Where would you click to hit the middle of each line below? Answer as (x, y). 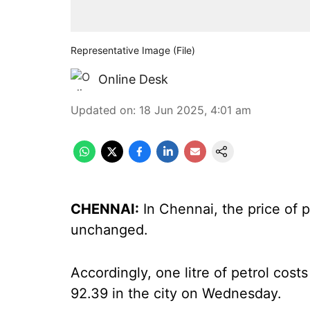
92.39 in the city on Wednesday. (176, 293)
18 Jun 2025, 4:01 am (195, 110)
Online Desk (133, 79)
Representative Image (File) (134, 50)
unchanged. (109, 230)
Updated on (102, 110)
